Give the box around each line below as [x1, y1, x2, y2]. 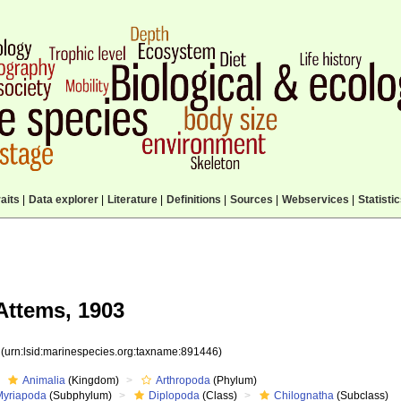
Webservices [281, 193, 349, 206]
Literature [107, 193, 158, 206]
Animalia [22, 374, 66, 387]
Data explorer [28, 193, 98, 206]
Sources [229, 193, 273, 206]
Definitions [166, 193, 221, 206]
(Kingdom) [65, 374, 120, 387]
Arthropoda [156, 374, 211, 387]
